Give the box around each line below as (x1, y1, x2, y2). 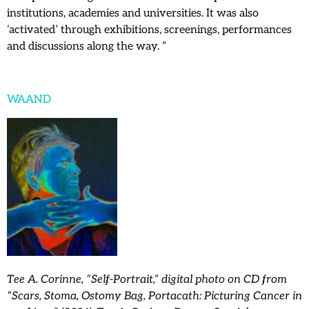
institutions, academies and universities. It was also (7, 7, 259, 21)
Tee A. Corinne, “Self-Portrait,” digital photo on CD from (7, 272, 287, 286)
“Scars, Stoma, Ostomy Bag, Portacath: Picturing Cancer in (7, 289, 302, 303)
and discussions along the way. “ (7, 40, 167, 54)
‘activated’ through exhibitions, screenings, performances (7, 23, 292, 37)
